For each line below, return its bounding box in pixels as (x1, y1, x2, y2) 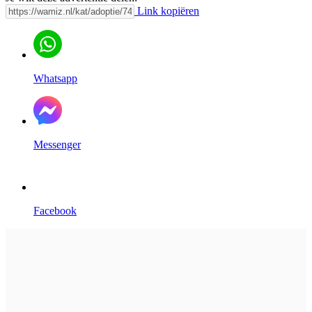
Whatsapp (33, 72, 77, 84)
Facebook (33, 204, 77, 217)
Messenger (33, 138, 81, 150)
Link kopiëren (134, 4, 199, 17)
